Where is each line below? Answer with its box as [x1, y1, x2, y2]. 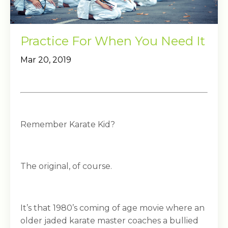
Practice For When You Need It [20, 33, 205, 48]
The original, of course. [20, 161, 112, 171]
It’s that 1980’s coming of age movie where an [20, 203, 205, 213]
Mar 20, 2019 [20, 54, 71, 65]
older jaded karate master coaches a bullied [20, 215, 198, 225]
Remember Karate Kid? [20, 119, 115, 129]
